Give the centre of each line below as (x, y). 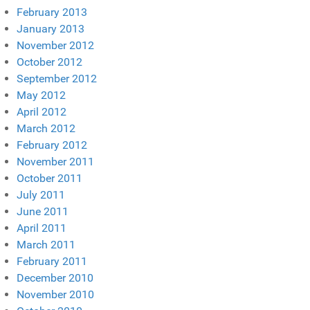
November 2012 (55, 45)
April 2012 (42, 111)
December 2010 (55, 277)
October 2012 (49, 62)
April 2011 (42, 228)
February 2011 (52, 261)
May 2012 (41, 95)
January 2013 (51, 28)
